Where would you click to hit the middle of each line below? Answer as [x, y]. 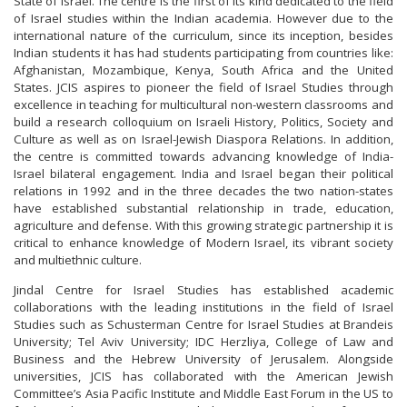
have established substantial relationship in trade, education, [203, 208]
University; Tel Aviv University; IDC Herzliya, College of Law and [203, 342]
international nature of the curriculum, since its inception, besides [203, 36]
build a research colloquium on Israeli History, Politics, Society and [203, 122]
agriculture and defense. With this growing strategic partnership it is [203, 226]
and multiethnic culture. [78, 260]
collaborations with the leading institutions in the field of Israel [203, 308]
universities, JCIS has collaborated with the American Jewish [203, 377]
